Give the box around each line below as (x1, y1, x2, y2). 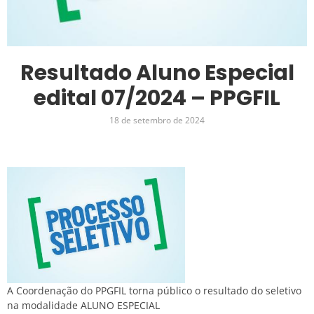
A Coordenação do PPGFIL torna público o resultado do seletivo (7, 284, 301, 298)
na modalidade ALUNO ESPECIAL (7, 299, 160, 313)
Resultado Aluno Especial (20, 58, 294, 88)
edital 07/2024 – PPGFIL (34, 83, 280, 114)
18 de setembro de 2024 (109, 114, 205, 127)
